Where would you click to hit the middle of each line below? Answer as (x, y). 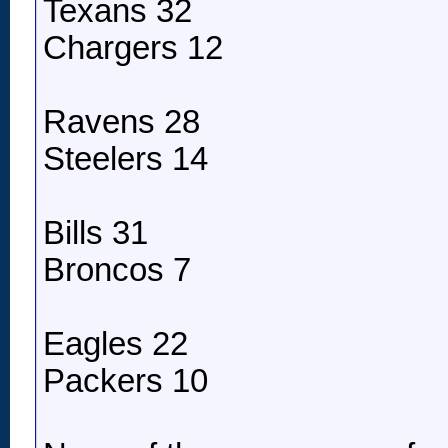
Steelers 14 (125, 159)
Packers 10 (125, 381)
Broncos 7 (117, 270)
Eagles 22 (115, 344)
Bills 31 (95, 233)
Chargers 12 (133, 48)
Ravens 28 (121, 122)
